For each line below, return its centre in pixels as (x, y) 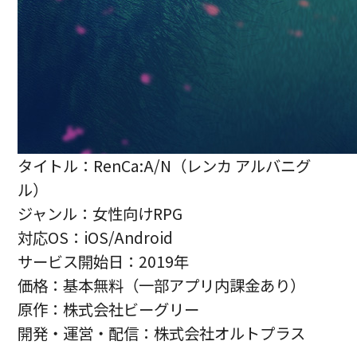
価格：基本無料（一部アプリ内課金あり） (162, 286)
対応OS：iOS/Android (96, 238)
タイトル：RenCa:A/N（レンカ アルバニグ (165, 166)
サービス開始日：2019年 (104, 262)
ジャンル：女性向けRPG (100, 214)
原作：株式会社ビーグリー (109, 310)
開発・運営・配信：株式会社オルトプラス (162, 333)
